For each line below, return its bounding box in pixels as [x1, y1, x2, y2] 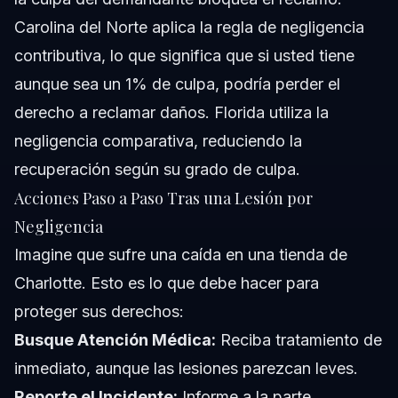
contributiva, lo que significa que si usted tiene [14, 45, 354, 65]
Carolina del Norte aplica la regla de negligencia [14, 17, 364, 36]
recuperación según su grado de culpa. [14, 159, 300, 179]
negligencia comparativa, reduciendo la [14, 131, 302, 150]
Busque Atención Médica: [14, 330, 216, 349]
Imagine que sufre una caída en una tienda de [14, 244, 347, 264]
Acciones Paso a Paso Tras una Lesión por [14, 187, 313, 209]
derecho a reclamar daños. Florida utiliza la [14, 102, 329, 122]
